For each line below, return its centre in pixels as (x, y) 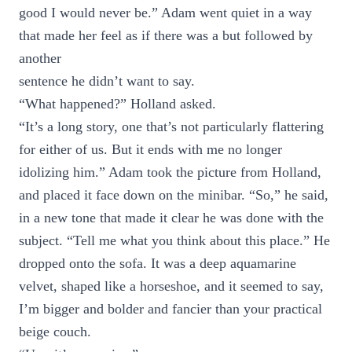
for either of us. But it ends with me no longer (150, 149)
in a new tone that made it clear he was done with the (171, 218)
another (40, 58)
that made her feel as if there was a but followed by (166, 35)
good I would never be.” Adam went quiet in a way (165, 13)
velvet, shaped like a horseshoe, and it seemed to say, (171, 286)
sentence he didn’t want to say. (107, 81)
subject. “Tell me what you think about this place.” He (174, 240)
